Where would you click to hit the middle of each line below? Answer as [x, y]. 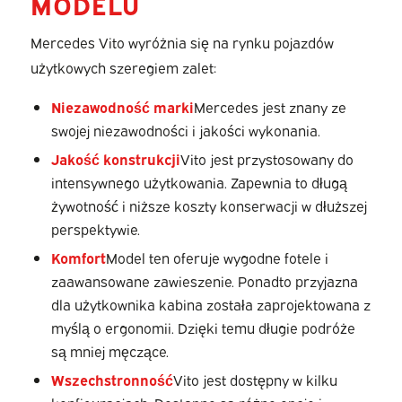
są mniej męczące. [109, 350]
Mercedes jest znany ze [270, 106]
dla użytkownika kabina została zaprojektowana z [210, 304]
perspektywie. [95, 228]
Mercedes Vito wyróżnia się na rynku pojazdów [182, 42]
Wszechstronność [112, 379]
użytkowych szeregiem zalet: [123, 67]
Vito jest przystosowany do [267, 158]
